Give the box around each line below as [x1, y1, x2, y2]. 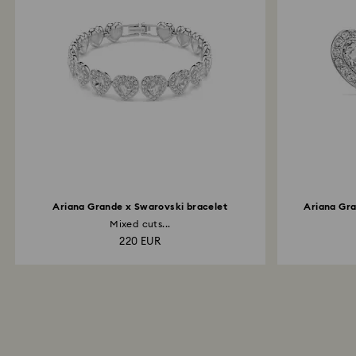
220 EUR [119, 237, 161, 247]
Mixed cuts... [110, 219, 171, 229]
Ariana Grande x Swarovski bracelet [52, 202, 228, 211]
